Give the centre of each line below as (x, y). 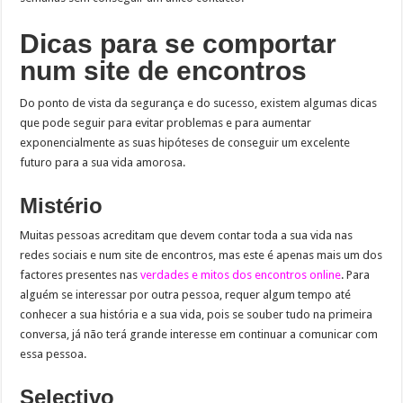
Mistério (62, 205)
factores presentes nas (81, 274)
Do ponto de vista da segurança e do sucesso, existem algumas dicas (199, 103)
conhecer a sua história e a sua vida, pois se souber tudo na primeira (197, 314)
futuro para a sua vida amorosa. (103, 162)
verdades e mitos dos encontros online (241, 274)
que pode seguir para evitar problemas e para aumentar (166, 122)
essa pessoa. (54, 354)
